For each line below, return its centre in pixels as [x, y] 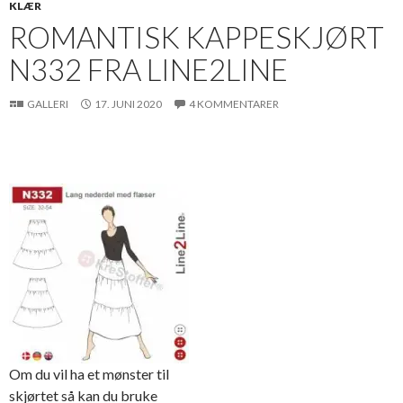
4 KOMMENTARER [234, 103]
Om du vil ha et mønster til [89, 373]
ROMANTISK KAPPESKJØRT [197, 36]
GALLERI [48, 103]
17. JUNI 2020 [128, 103]
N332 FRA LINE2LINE [148, 69]
